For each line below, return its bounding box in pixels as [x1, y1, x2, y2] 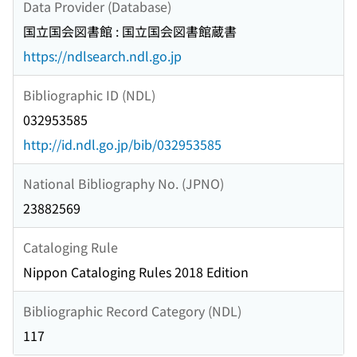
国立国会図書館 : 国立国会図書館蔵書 [23, 22, 237, 41]
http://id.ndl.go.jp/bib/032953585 [23, 135, 222, 155]
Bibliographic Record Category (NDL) [23, 300, 241, 320]
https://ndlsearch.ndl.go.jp [23, 46, 182, 66]
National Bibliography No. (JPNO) [23, 173, 224, 193]
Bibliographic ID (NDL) [23, 84, 155, 104]
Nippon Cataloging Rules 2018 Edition [23, 262, 249, 282]
